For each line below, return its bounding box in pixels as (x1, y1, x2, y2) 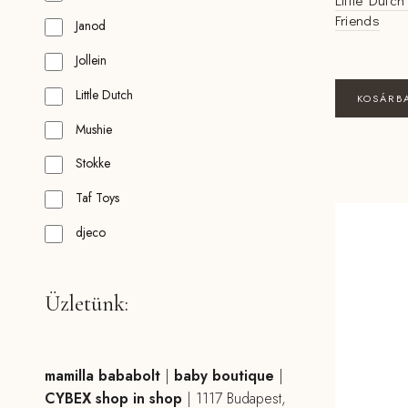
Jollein (75, 51, 107, 70)
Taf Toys (75, 189, 119, 208)
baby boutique (168, 364, 274, 386)
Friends (334, 11, 380, 30)
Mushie (75, 119, 112, 138)
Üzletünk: (44, 290, 128, 317)
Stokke (75, 154, 110, 173)
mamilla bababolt (44, 364, 160, 386)
